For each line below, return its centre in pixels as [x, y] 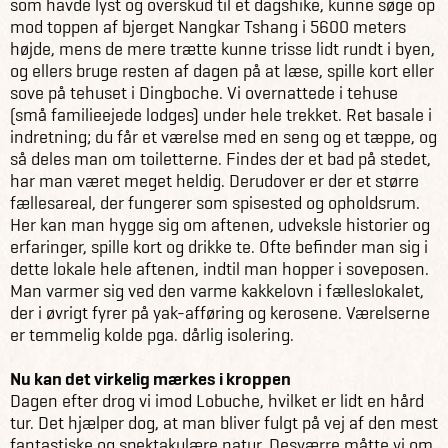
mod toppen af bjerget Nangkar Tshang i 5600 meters [208, 26]
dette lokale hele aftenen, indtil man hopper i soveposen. [219, 268]
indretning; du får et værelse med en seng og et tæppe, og [223, 136]
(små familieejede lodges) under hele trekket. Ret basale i [221, 114]
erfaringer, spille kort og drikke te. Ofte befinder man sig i [219, 246]
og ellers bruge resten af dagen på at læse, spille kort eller [222, 70]
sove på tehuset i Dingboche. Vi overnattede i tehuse [204, 92]
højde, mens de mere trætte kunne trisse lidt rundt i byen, [222, 48]
